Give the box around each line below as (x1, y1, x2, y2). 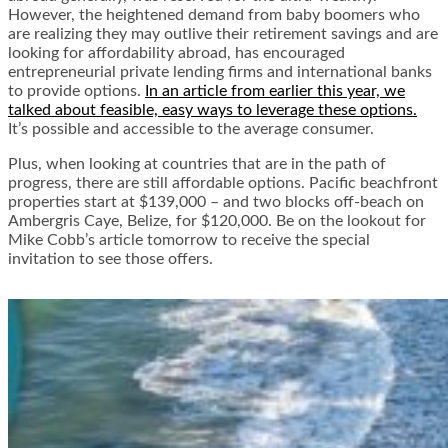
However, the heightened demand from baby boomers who (8, 7, 420, 24)
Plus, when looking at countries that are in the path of (8, 156, 386, 173)
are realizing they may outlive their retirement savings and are (8, 26, 438, 43)
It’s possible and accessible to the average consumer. (8, 121, 374, 138)
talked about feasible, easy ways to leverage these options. (8, 102, 417, 119)
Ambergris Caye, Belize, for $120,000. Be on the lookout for (8, 213, 426, 230)
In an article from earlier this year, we (145, 83, 405, 100)
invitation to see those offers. (8, 251, 213, 268)
